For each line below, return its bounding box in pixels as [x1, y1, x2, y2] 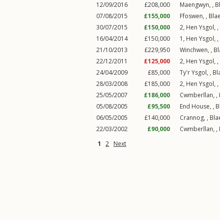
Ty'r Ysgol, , [180, 68, 213, 77]
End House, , [180, 102, 216, 110]
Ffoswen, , [180, 12, 209, 20]
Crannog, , [180, 113, 210, 122]
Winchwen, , [180, 46, 214, 54]
